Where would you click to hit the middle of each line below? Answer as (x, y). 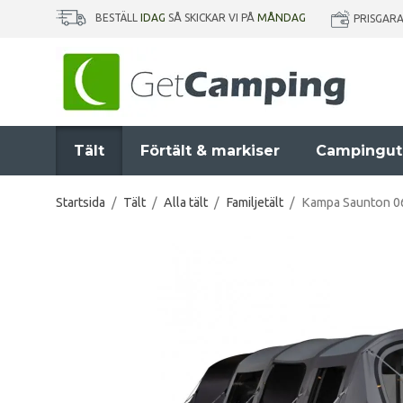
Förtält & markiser (210, 151)
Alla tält (186, 202)
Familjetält (255, 202)
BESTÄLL (118, 18)
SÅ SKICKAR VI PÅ (211, 18)
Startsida (81, 202)
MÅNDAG (282, 18)
